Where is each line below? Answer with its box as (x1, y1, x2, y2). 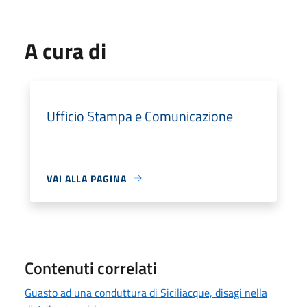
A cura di (25, 34, 106, 67)
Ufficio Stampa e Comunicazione (47, 105, 233, 127)
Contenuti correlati (25, 255, 157, 280)
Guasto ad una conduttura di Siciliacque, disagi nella (25, 284, 267, 301)
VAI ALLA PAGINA (47, 171, 127, 186)
